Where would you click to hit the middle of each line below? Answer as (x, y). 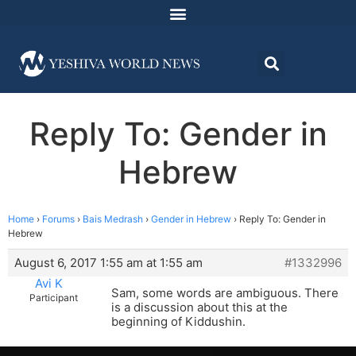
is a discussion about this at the (199, 308)
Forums (58, 219)
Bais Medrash (113, 219)
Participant (54, 298)
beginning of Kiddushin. (178, 322)
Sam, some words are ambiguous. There (225, 293)
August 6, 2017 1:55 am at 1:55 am (108, 263)
